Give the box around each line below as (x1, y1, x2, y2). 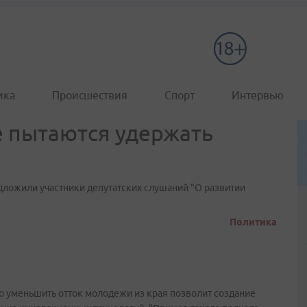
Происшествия (52, 89, 127, 101)
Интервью (232, 89, 284, 101)
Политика (230, 217, 277, 228)
